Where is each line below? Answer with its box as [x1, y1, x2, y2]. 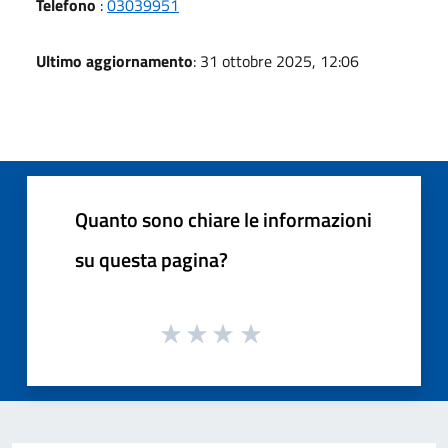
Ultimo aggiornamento [36, 48, 193, 73]
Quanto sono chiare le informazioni [75, 203, 372, 235]
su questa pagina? [75, 243, 228, 275]
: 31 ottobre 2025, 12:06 [193, 48, 359, 73]
